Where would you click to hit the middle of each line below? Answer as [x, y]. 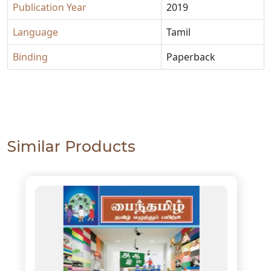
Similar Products [71, 147]
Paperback [191, 57]
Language [35, 32]
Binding [30, 57]
